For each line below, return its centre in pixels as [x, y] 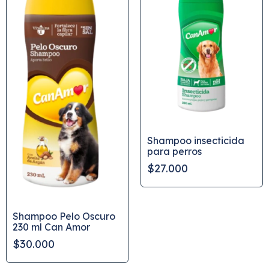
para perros [174, 152]
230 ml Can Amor [51, 227]
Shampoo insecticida [196, 141]
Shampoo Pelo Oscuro [64, 216]
